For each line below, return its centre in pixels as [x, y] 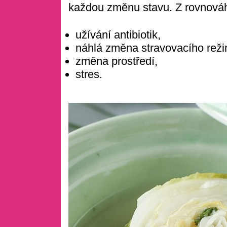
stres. [89, 74]
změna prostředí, [117, 61]
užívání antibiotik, [118, 35]
